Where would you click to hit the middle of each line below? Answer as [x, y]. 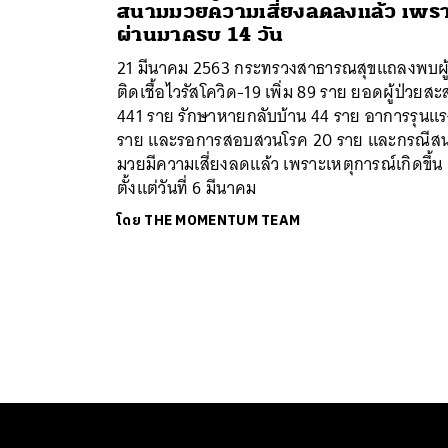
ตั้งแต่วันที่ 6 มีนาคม [187, 188]
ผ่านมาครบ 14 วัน [200, 35]
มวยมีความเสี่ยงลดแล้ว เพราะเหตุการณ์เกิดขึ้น [280, 164]
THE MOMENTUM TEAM [222, 221]
